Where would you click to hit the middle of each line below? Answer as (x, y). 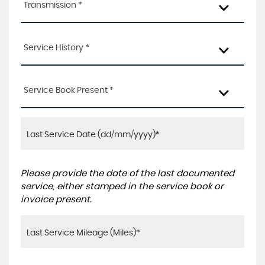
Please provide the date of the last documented (127, 174)
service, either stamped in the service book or (122, 187)
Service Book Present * (69, 91)
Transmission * (53, 5)
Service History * (56, 48)
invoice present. (56, 200)
